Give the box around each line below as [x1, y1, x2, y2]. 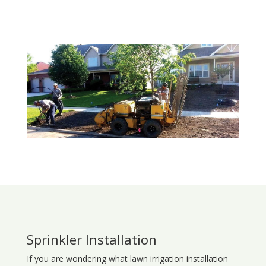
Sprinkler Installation [26, 230, 157, 249]
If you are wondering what [26, 253, 130, 265]
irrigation [150, 253, 184, 265]
